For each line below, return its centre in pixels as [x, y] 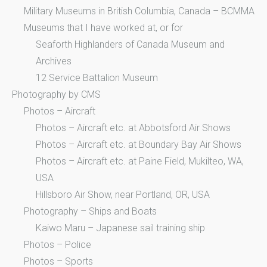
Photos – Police [58, 245]
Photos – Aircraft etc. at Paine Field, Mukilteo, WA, [140, 162]
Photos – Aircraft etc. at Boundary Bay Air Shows [139, 145]
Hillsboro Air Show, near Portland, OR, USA [123, 195]
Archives [54, 61]
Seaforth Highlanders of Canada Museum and [130, 45]
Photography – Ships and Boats [90, 212]
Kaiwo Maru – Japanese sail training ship [120, 228]
